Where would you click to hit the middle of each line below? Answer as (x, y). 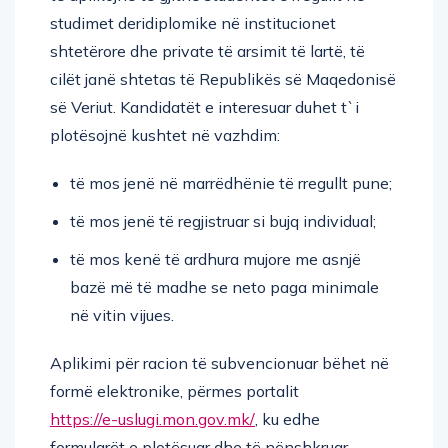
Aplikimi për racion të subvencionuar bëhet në (219, 362)
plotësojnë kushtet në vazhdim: (165, 134)
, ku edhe (287, 418)
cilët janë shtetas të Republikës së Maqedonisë (223, 78)
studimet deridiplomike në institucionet (193, 22)
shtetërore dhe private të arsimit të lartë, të (207, 50)
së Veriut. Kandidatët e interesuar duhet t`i (204, 106)
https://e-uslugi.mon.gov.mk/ (152, 418)
